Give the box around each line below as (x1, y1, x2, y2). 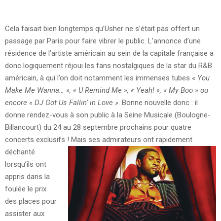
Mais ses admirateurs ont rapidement (69, 135, 192, 144)
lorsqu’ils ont (5, 159, 46, 169)
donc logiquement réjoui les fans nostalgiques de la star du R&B (5, 61, 212, 70)
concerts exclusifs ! (5, 135, 69, 144)
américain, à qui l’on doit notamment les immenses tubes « (5, 73, 197, 82)
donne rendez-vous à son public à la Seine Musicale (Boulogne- (5, 110, 211, 119)
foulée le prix (5, 184, 46, 193)
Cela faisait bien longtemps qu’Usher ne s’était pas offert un (5, 24, 200, 33)
